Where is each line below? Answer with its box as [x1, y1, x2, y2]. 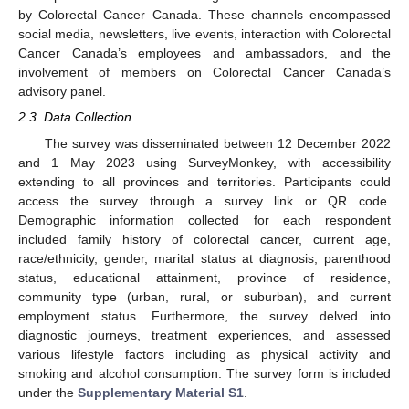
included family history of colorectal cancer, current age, [18, 231, 391, 246]
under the [18, 384, 78, 400]
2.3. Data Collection [18, 110, 131, 125]
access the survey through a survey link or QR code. [18, 193, 391, 208]
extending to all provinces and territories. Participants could [18, 173, 391, 189]
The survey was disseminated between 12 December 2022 [44, 135, 391, 151]
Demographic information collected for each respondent [18, 212, 391, 227]
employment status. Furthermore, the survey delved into [18, 308, 391, 323]
